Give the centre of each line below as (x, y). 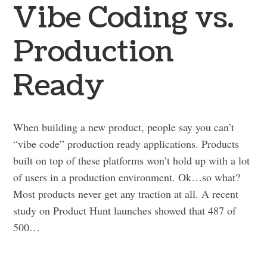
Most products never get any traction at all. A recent (126, 193)
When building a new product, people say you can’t (124, 127)
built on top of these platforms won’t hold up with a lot (132, 160)
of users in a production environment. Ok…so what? (127, 177)
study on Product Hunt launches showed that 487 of (125, 210)
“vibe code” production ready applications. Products (126, 143)
